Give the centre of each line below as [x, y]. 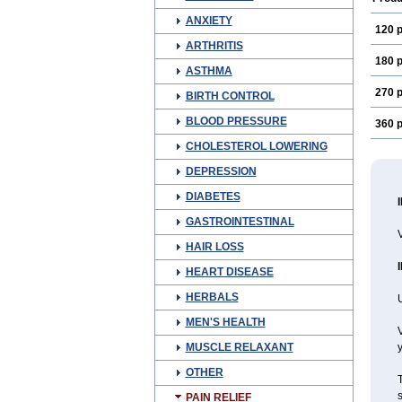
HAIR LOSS [214, 247]
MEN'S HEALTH [225, 322]
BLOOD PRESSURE [236, 121]
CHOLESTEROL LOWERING [256, 146]
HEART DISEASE [229, 272]
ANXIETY [209, 21]
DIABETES [213, 197]
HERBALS [212, 297]
